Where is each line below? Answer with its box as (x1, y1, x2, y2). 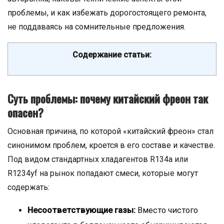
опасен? (7, 104, 43, 120)
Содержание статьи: (72, 50, 151, 59)
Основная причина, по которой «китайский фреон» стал (7, 126, 213, 136)
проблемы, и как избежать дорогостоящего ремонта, (7, 8, 206, 17)
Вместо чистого (135, 205, 198, 215)
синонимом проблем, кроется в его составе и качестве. (7, 140, 215, 150)
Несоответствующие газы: (27, 205, 135, 215)
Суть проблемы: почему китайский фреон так (7, 90, 208, 106)
